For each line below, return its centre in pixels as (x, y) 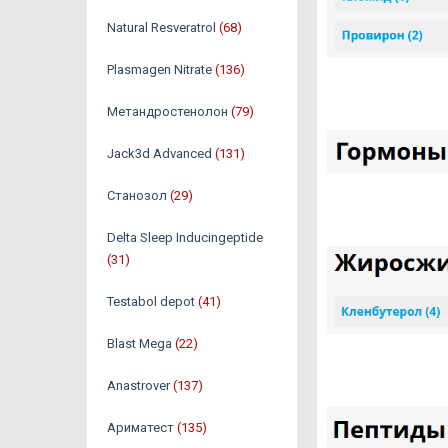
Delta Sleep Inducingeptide (185, 237)
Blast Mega (139, 343)
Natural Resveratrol (161, 27)
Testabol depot (151, 301)
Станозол (137, 195)
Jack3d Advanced (159, 153)
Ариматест (140, 427)
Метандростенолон (167, 111)
